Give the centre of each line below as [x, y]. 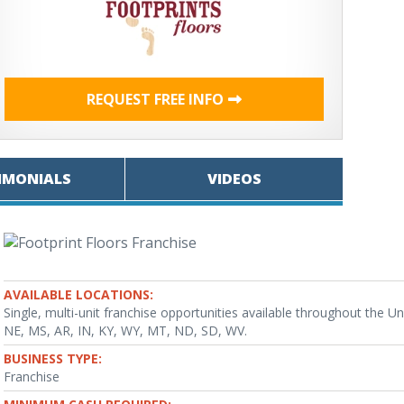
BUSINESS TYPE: [53, 358]
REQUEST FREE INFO [155, 99]
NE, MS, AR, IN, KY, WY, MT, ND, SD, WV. [125, 331]
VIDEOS [234, 179]
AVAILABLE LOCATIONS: [78, 294]
